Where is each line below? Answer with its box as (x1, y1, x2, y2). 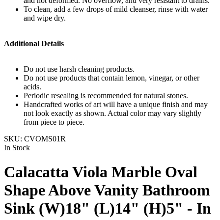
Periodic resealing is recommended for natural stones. (24, 91, 188, 100)
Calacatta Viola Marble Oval (4, 163, 197, 181)
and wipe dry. (24, 14, 66, 23)
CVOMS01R (24, 135, 66, 143)
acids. (24, 82, 41, 91)
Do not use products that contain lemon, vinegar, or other (24, 74, 199, 82)
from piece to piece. (24, 118, 84, 127)
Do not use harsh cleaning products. (24, 65, 135, 74)
